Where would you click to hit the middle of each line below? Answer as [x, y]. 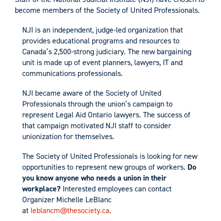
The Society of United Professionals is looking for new [110, 156]
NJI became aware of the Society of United [92, 93]
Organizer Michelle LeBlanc [67, 199]
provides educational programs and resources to [101, 40]
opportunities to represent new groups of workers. [105, 167]
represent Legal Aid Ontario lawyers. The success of [106, 114]
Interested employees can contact [117, 188]
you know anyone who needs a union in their [94, 178]
